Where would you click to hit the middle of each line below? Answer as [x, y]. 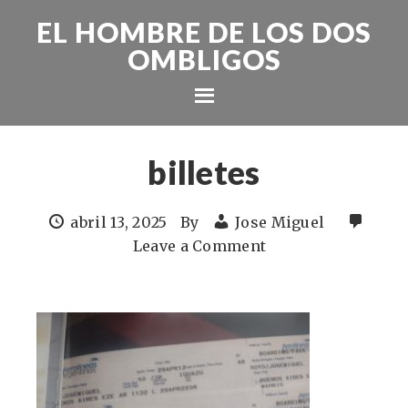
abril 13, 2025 [119, 222]
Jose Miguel [280, 222]
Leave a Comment [199, 246]
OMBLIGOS [204, 59]
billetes [204, 172]
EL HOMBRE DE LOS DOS [204, 32]
